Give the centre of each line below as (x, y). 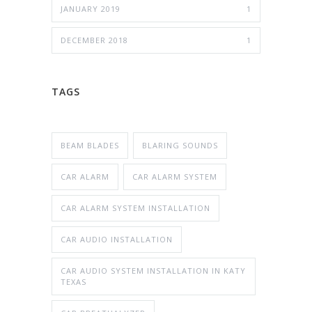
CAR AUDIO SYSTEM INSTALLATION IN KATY (153, 271)
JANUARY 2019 (91, 9)
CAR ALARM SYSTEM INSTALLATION (135, 208)
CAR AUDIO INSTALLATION (117, 240)
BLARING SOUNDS (180, 146)
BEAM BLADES (90, 146)
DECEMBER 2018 (94, 40)
